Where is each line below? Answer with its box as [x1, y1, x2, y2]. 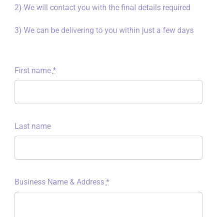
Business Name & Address [14, 177, 106, 187]
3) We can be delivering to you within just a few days [14, 25, 194, 35]
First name [14, 65, 53, 75]
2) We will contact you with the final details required [14, 2, 190, 12]
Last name [14, 122, 51, 131]
